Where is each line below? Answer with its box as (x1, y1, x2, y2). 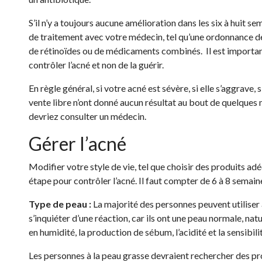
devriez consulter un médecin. (29, 111, 146, 122)
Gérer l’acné (29, 132, 126, 155)
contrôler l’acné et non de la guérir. (29, 59, 164, 70)
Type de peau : (29, 198, 93, 209)
